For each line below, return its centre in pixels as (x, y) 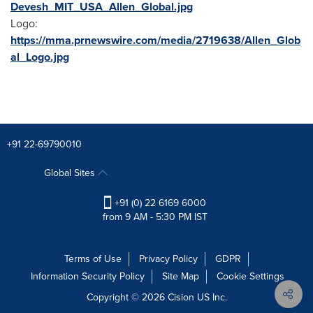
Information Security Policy (88, 276)
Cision (181, 297)
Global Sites (71, 173)
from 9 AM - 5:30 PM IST (155, 217)
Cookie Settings (250, 276)
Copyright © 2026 (127, 297)
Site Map (181, 276)
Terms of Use (93, 259)
